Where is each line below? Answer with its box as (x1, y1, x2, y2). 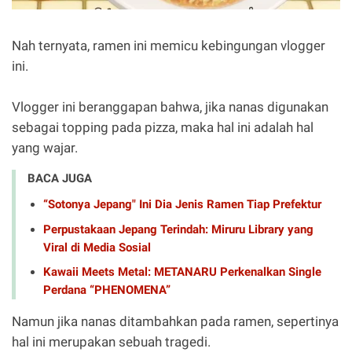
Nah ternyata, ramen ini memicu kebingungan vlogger (12, 38, 325, 54)
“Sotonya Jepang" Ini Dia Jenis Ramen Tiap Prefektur (43, 197, 321, 212)
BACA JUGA (27, 171, 92, 186)
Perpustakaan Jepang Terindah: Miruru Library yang (43, 222, 313, 236)
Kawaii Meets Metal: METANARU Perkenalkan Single (43, 265, 321, 280)
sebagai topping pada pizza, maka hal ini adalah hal (12, 119, 313, 136)
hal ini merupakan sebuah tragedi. (12, 334, 211, 350)
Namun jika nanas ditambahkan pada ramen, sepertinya (12, 313, 339, 330)
